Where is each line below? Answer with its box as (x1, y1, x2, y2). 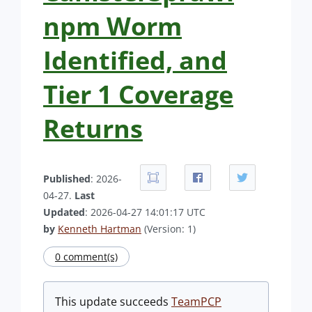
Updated (43, 205, 85, 219)
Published (43, 172, 91, 185)
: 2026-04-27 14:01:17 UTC (85, 205, 205, 219)
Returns (43, 111, 143, 146)
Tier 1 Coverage (43, 77, 233, 111)
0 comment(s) (55, 250, 118, 263)
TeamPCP (171, 294, 221, 309)
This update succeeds (55, 294, 171, 309)
